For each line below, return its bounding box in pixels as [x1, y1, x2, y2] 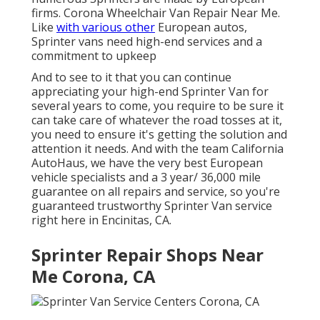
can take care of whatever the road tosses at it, [31, 112, 282, 129]
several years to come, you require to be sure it [31, 98, 284, 114]
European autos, [155, 19, 247, 36]
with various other [56, 19, 155, 36]
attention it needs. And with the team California [31, 141, 284, 157]
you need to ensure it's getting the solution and [31, 126, 287, 143]
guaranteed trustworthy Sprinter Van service [31, 198, 272, 214]
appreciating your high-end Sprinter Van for [31, 84, 269, 100]
